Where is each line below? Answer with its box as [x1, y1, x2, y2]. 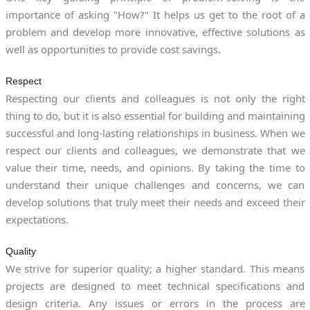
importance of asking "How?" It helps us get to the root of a [5, 7, 305, 21]
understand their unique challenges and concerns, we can [5, 177, 305, 192]
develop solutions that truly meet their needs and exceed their [5, 194, 305, 209]
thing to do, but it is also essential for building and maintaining [5, 108, 305, 122]
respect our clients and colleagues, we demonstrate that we [5, 143, 305, 157]
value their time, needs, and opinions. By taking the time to [5, 160, 305, 174]
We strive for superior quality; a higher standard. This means [5, 261, 305, 275]
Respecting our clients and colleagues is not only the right [5, 91, 305, 105]
